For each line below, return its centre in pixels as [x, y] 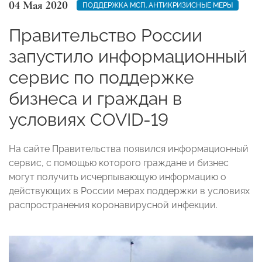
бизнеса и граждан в [95, 98]
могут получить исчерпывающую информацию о [118, 177]
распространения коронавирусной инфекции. [113, 205]
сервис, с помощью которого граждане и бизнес [119, 163]
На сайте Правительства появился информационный [129, 149]
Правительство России [106, 35]
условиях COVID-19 [89, 119]
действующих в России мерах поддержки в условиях [129, 191]
